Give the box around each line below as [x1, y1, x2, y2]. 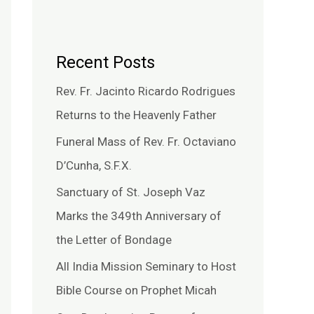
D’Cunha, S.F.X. [56, 158, 132, 172]
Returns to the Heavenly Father [56, 107, 217, 122]
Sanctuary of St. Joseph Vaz [56, 185, 205, 200]
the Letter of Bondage [56, 233, 172, 247]
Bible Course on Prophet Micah [56, 283, 217, 298]
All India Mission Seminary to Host [56, 259, 236, 274]
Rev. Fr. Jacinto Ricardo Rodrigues [56, 83, 235, 98]
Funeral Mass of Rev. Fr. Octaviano [56, 134, 236, 149]
